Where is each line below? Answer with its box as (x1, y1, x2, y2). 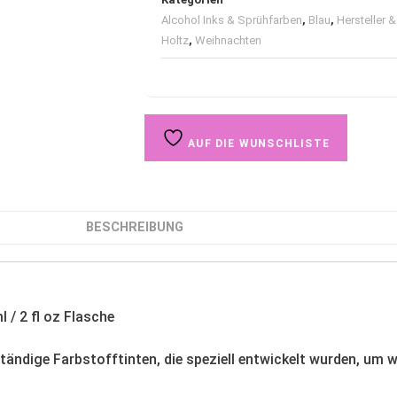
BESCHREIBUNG (86, 220, 183, 236)
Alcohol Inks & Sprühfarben (161, 13, 302, 27)
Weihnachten (195, 34, 261, 48)
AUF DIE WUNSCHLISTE (184, 137, 330, 151)
